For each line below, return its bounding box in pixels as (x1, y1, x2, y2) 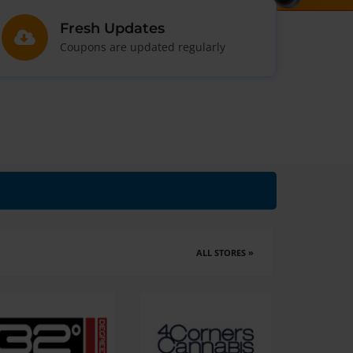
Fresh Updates (59, 20, 165, 36)
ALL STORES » (195, 246, 254, 258)
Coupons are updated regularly (59, 39, 225, 54)
